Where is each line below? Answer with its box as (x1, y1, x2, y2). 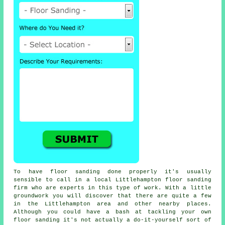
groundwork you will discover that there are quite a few (14, 193, 211, 199)
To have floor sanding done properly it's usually (14, 169, 211, 175)
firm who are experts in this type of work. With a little (14, 185, 211, 191)
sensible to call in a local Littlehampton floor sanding (14, 177, 211, 183)
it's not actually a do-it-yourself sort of (59, 217, 211, 223)
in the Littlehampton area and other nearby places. (14, 201, 211, 207)
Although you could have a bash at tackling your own (14, 209, 211, 215)
